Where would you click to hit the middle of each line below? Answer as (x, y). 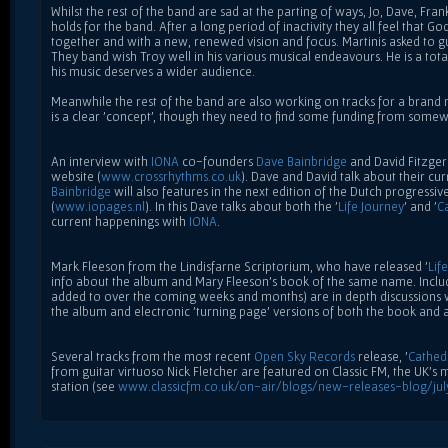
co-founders (217, 161)
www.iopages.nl (100, 206)
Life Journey (371, 206)
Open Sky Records (304, 356)
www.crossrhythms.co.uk (171, 176)
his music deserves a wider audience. (153, 71)
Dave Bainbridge (301, 161)
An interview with (101, 161)
